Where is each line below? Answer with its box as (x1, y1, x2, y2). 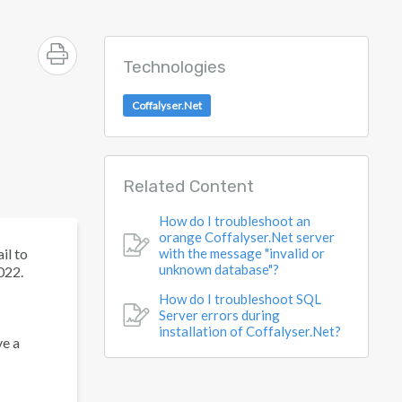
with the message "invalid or (159, 245, 325, 261)
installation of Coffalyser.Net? (159, 323, 341, 339)
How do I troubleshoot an (159, 213, 310, 229)
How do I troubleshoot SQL (159, 291, 321, 307)
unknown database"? (159, 261, 279, 277)
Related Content (123, 176, 254, 197)
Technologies (123, 57, 226, 77)
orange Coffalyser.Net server (159, 229, 335, 245)
